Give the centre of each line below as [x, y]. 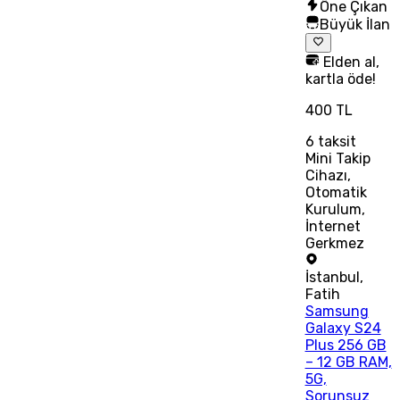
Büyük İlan [354, 25]
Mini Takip [337, 159]
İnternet [333, 227]
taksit [335, 142]
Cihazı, [328, 176]
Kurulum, [335, 210]
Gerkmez [334, 244]
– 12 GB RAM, [348, 362]
